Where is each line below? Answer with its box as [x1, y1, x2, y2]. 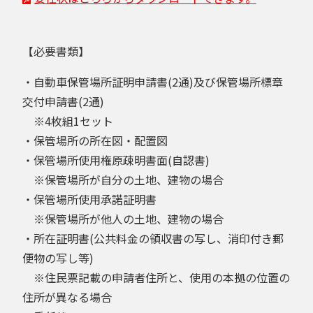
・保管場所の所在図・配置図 [22, 131, 168, 149]
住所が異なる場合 [22, 288, 112, 305]
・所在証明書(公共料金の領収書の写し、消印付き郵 [22, 229, 284, 247]
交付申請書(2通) [22, 92, 104, 110]
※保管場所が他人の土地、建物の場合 [22, 210, 224, 227]
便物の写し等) [22, 249, 94, 266]
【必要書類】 [22, 42, 89, 59]
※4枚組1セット [22, 112, 113, 129]
